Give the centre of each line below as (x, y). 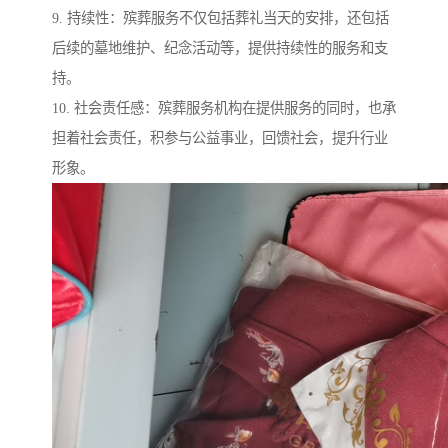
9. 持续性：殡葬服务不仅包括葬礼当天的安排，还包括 (220, 17)
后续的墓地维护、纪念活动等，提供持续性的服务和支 (220, 47)
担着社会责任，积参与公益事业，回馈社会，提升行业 (220, 137)
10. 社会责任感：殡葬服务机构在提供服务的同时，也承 (224, 107)
